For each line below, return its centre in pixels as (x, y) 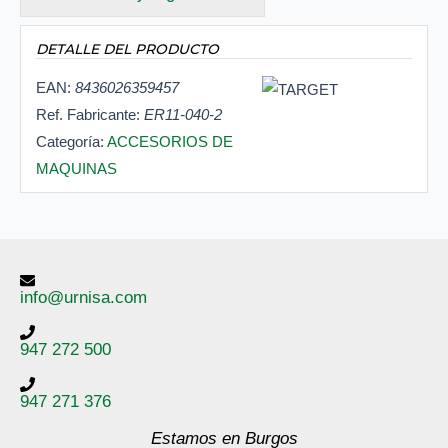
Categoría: (71, 142)
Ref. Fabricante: (90, 115)
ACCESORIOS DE (170, 142)
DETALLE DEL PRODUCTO (127, 49)
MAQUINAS (76, 169)
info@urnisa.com (83, 298)
